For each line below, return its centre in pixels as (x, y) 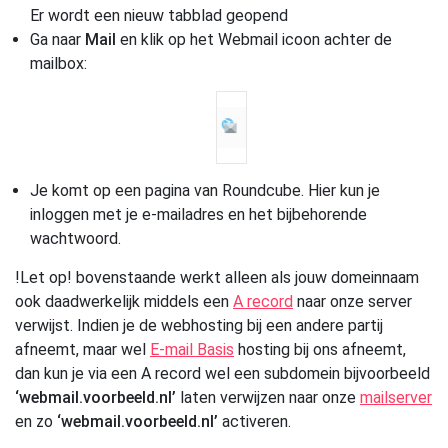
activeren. (254, 422)
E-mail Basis (192, 350)
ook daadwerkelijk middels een (124, 302)
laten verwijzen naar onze (268, 398)
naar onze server (352, 302)
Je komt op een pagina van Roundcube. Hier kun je (205, 191)
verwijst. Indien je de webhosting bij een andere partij (199, 326)
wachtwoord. (75, 239)
